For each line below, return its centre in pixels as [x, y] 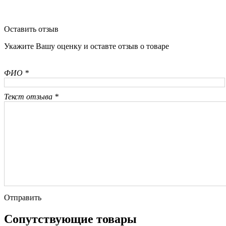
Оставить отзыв [31, 29]
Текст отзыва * [31, 97]
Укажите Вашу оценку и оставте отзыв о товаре [87, 46]
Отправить [23, 198]
